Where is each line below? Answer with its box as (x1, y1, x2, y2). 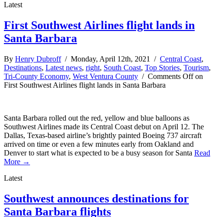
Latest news (46, 63, 82, 72)
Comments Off (148, 72, 193, 80)
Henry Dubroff (15, 54, 61, 63)
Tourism (184, 63, 209, 72)
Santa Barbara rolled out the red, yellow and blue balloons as (4, 113, 189, 122)
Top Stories (145, 63, 180, 72)
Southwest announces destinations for (4, 192, 189, 205)
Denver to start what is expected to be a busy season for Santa (4, 148, 194, 157)
